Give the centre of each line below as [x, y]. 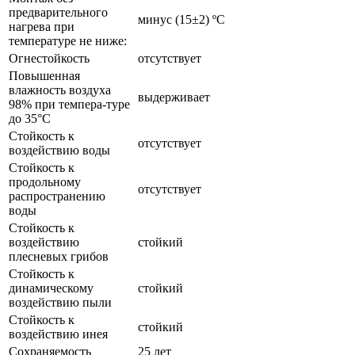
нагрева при [42, 26]
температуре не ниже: [68, 40]
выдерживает [174, 97]
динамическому [51, 288]
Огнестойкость [49, 58]
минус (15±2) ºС [181, 19]
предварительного [58, 12]
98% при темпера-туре [69, 104]
